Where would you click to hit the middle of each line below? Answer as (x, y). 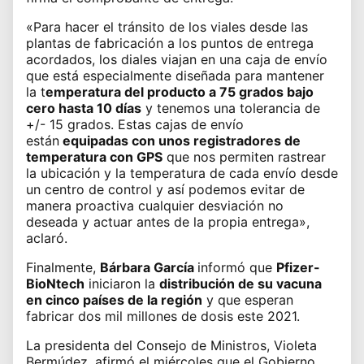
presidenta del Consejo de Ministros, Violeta (181, 345)
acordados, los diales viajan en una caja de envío (177, 59)
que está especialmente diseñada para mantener (175, 75)
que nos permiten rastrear (244, 156)
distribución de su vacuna (240, 283)
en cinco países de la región (114, 299)
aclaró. (47, 238)
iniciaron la (122, 283)
